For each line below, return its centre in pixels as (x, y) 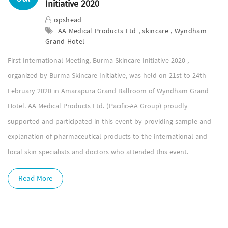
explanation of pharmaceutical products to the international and (107, 137)
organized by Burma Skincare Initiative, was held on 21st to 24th (107, 76)
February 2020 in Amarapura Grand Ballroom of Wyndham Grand (108, 91)
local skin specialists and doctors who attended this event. (98, 152)
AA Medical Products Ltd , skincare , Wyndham (131, 31)
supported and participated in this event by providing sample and (109, 122)
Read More (35, 178)
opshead (68, 20)
